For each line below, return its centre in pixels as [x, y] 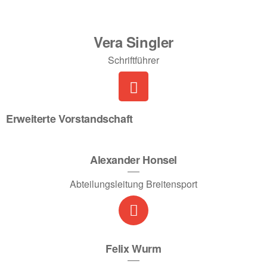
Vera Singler [133, 42]
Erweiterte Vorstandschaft [69, 119]
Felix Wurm [133, 249]
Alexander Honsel [133, 160]
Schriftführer [133, 60]
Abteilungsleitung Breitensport [133, 184]
